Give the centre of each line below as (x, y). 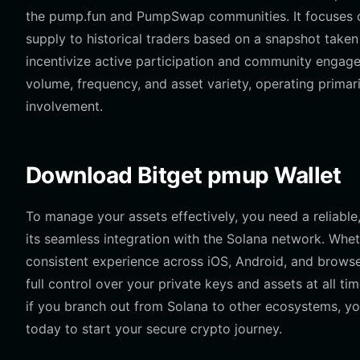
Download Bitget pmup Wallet (184, 175)
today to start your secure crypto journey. (154, 329)
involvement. (64, 106)
